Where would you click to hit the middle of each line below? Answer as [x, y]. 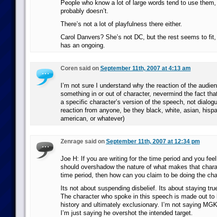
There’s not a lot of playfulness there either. [121, 24]
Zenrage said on [83, 141]
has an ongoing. [83, 45]
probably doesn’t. [84, 11]
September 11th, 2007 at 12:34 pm [153, 141]
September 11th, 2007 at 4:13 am [145, 68]
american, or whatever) [92, 118]
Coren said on [80, 68]
